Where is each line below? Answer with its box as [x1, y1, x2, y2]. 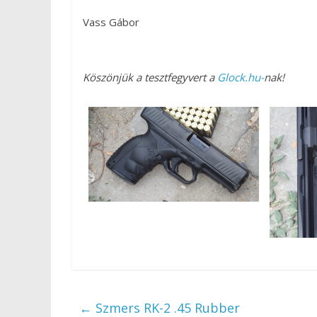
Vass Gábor [83, 14, 139, 29]
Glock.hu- [217, 69, 264, 84]
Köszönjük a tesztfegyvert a [83, 69, 217, 84]
